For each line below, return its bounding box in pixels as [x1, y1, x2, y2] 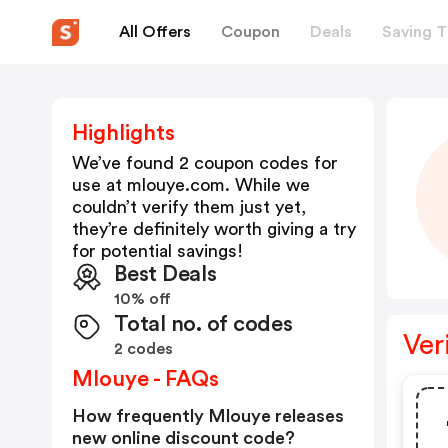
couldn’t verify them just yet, [72, 198, 306, 216]
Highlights [72, 122, 175, 144]
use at [72, 176, 127, 194]
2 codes [114, 341, 173, 357]
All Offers [119, 23, 191, 40]
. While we [225, 176, 310, 194]
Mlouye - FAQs [72, 368, 219, 390]
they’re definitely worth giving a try [72, 220, 356, 238]
